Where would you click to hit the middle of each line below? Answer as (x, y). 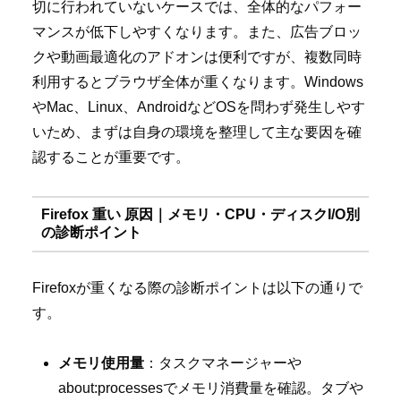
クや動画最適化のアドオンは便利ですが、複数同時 (197, 56)
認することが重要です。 (111, 157)
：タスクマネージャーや (223, 363)
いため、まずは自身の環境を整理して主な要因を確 (197, 132)
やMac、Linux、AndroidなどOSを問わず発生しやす (199, 107)
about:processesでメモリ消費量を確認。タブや (211, 388)
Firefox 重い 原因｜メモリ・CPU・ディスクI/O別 (200, 215)
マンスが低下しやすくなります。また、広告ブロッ (197, 31)
